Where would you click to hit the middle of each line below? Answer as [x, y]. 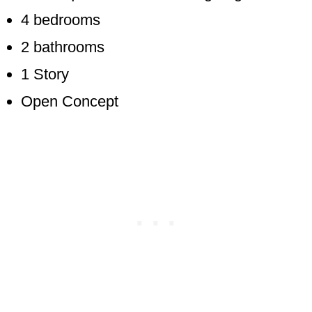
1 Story [45, 75]
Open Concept [72, 102]
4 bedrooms [61, 20]
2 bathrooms [63, 47]
